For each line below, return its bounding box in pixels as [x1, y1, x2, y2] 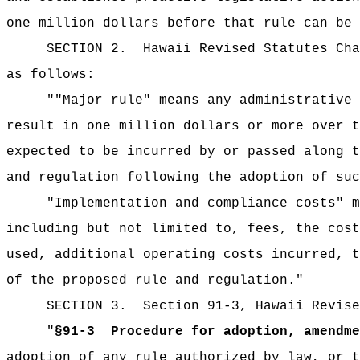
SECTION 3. [47, 299, 135, 313]
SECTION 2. [47, 42, 127, 56]
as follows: [6, 67, 95, 82]
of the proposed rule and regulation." [6, 273, 304, 288]
